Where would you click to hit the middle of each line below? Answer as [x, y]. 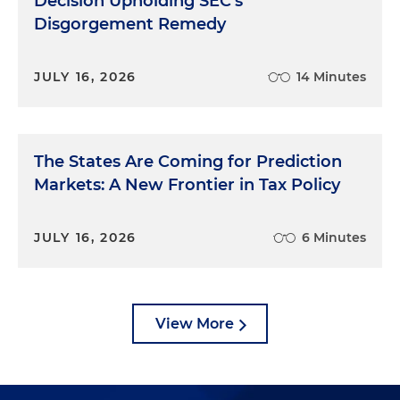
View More [195, 324]
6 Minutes [334, 237]
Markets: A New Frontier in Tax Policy [187, 185]
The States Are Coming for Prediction [188, 162]
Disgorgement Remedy [130, 24]
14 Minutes [331, 77]
